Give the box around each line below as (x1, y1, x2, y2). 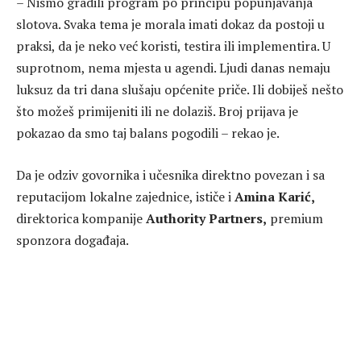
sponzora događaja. (16, 230, 129, 249)
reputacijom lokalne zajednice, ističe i (16, 187, 231, 205)
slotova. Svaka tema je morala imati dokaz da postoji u (16, 15, 325, 34)
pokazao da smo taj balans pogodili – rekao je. (16, 124, 280, 143)
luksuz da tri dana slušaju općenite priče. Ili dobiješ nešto (16, 81, 343, 99)
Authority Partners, (146, 209, 267, 227)
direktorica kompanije (16, 209, 146, 227)
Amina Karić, (231, 187, 315, 205)
